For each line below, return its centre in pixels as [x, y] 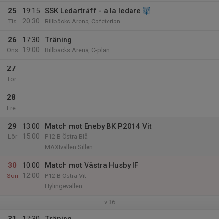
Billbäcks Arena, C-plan [77, 50]
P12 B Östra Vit [66, 176]
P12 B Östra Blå [66, 137]
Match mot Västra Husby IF [92, 165]
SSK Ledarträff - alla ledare [93, 11]
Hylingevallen [64, 186]
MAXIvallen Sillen [69, 147]
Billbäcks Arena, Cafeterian [83, 21]
